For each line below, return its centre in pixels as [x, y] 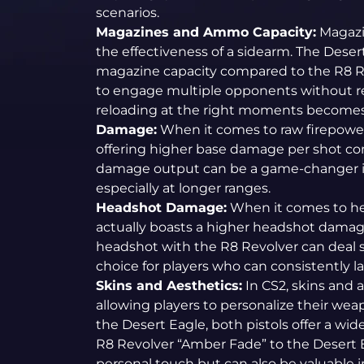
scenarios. [127, 13]
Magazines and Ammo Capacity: [206, 32]
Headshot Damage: [161, 208]
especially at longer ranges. [183, 188]
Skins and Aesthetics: [169, 286]
